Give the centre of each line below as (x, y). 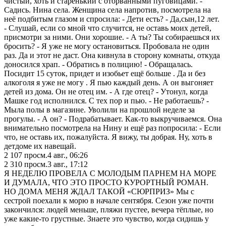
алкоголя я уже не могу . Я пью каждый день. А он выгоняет (109, 82)
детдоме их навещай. (40, 146)
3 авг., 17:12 (68, 164)
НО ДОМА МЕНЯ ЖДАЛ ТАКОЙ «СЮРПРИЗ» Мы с (99, 191)
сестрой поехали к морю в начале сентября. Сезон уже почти (109, 200)
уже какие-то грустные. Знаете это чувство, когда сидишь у (106, 218)
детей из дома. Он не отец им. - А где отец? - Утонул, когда (106, 91)
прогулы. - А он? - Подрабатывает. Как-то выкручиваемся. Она (113, 119)
